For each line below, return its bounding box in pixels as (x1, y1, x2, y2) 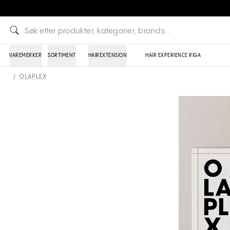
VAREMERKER (9, 52, 42, 58)
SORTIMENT (48, 52, 76, 58)
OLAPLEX (20, 73, 47, 80)
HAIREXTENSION (88, 52, 127, 58)
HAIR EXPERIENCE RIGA (145, 52, 201, 58)
